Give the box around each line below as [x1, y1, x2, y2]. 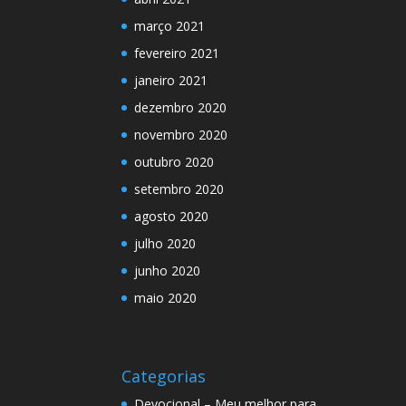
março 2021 [134, 17, 206, 35]
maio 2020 [134, 289, 198, 307]
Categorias [121, 365, 207, 388]
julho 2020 [134, 235, 197, 253]
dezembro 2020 [134, 99, 227, 117]
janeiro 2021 [134, 72, 208, 90]
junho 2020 [134, 262, 201, 280]
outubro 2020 [134, 153, 215, 171]
